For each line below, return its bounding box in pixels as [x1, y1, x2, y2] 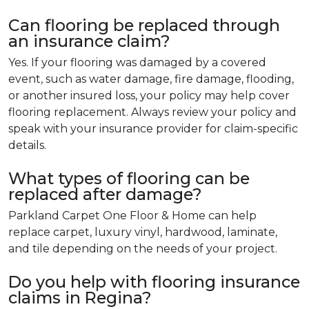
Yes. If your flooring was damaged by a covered [8, 56, 266, 70]
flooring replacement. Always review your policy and [8, 106, 297, 119]
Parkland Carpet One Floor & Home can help [8, 209, 257, 223]
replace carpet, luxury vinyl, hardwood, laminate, [8, 226, 277, 239]
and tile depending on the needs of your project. [8, 242, 277, 256]
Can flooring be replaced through [8, 15, 280, 36]
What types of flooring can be [8, 168, 250, 189]
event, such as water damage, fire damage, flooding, [8, 72, 294, 86]
